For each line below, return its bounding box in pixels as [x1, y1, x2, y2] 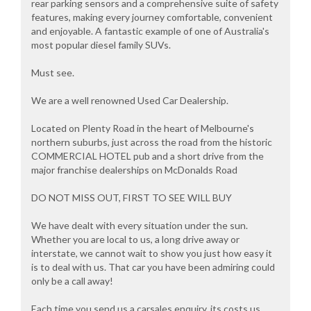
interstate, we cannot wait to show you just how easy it [31, 247, 272, 260]
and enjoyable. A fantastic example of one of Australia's [31, 25, 269, 37]
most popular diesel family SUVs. [31, 39, 171, 51]
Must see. [31, 67, 74, 79]
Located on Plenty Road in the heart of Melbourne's [31, 122, 254, 135]
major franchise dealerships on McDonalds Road [31, 164, 237, 176]
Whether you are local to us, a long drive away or [31, 233, 239, 246]
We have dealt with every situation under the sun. [31, 219, 248, 232]
